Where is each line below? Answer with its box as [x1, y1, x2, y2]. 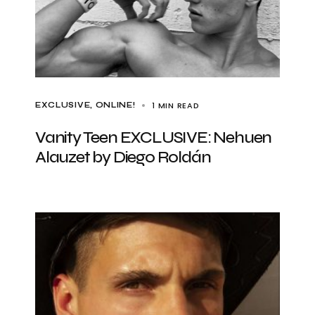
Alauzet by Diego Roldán [35, 147, 211, 167]
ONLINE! [95, 101, 136, 110]
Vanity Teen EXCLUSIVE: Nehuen [35, 127, 272, 148]
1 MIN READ [152, 100, 200, 111]
